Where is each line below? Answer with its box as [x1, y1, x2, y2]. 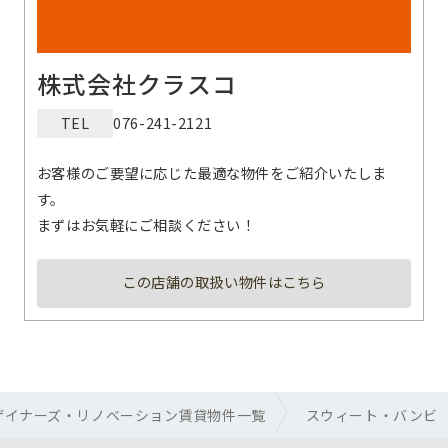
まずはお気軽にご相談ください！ [36, 213, 256, 235]
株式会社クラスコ [36, 65, 237, 101]
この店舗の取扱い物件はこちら [121, 270, 327, 292]
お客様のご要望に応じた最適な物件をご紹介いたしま [36, 161, 387, 183]
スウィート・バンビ [305, 405, 438, 426]
